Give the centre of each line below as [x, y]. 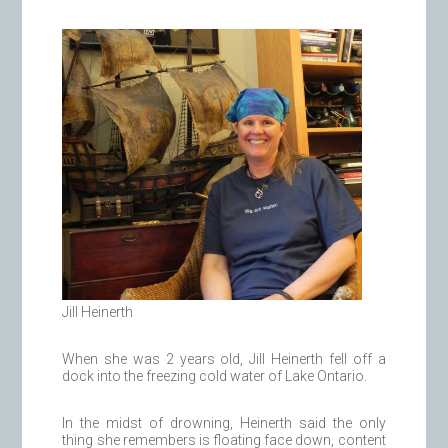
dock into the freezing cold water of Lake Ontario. [215, 376]
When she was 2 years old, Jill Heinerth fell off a [224, 359]
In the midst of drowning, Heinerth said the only [224, 423]
